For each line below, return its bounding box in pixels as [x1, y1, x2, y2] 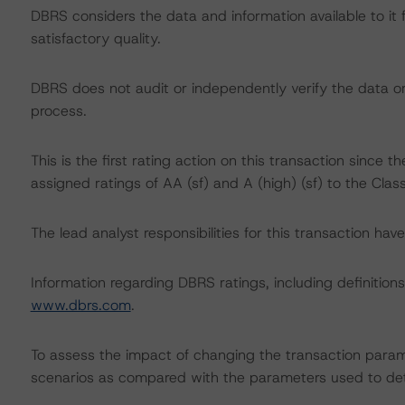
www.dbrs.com [30, 296, 131, 315]
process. [30, 101, 87, 120]
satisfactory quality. [30, 29, 161, 48]
